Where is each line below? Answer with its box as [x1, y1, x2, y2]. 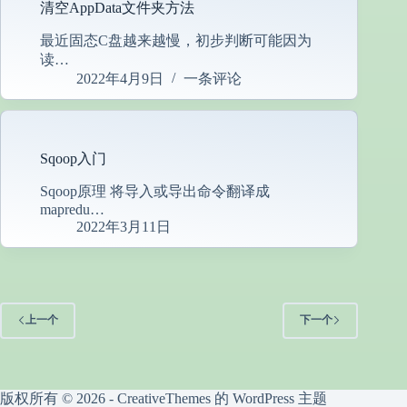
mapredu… [40, 201, 104, 217]
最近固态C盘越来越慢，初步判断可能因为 [40, 33, 312, 49]
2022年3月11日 [76, 218, 171, 234]
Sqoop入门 [40, 151, 106, 167]
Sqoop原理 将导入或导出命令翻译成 [40, 183, 270, 199]
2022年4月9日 [76, 71, 164, 87]
